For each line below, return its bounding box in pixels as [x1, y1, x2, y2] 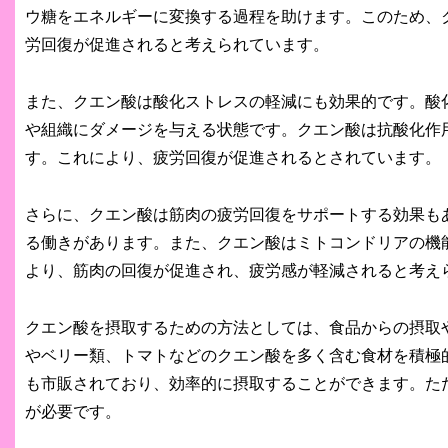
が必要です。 [24, 402, 121, 420]
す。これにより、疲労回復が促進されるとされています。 [24, 149, 441, 167]
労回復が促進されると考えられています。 [24, 36, 329, 54]
